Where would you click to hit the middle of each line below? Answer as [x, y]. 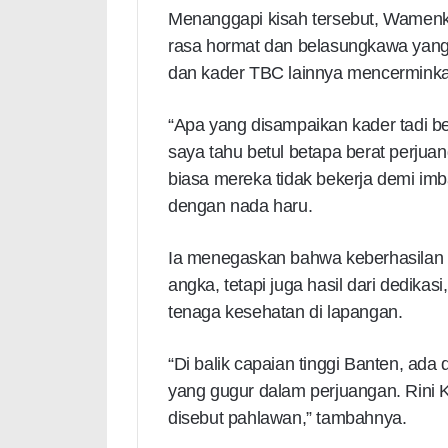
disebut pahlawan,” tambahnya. [287, 418]
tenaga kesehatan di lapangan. [285, 312]
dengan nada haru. [240, 206]
